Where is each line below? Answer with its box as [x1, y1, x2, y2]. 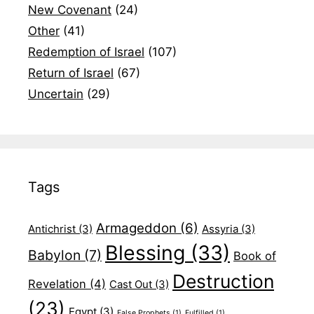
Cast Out [109, 277, 152, 291]
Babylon [28, 246, 81, 264]
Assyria [202, 221, 238, 235]
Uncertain [28, 86, 83, 101]
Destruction [172, 269, 274, 292]
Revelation [28, 276, 86, 291]
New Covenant [28, 2, 111, 17]
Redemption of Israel [28, 44, 144, 59]
